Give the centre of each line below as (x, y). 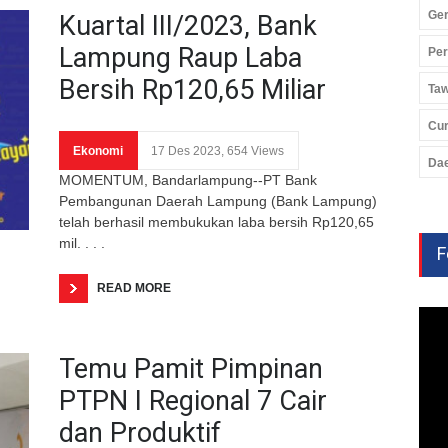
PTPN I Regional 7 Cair (193, 400)
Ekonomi (98, 150)
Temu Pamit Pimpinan (191, 368)
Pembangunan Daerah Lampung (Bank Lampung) (218, 200)
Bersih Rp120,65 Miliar (192, 89)
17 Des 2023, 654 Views (217, 150)
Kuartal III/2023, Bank (188, 25)
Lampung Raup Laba (180, 57)
